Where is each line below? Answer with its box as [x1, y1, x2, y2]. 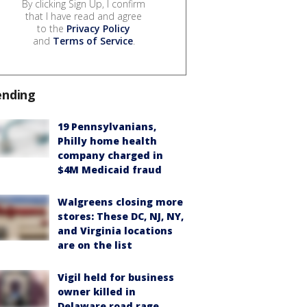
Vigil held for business [58, 270, 174, 284]
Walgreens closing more [58, 195, 183, 208]
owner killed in [58, 284, 136, 298]
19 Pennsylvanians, [58, 119, 156, 133]
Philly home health [58, 134, 157, 147]
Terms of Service [52, 34, 133, 47]
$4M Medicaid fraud [58, 162, 162, 176]
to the [37, 21, 66, 35]
